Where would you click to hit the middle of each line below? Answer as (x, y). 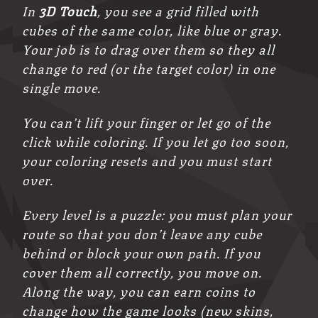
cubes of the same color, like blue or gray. (152, 29)
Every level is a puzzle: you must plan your (157, 213)
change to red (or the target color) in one (149, 68)
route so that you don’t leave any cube (142, 232)
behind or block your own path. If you (142, 252)
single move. (62, 87)
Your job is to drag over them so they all (149, 49)
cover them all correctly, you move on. (142, 271)
